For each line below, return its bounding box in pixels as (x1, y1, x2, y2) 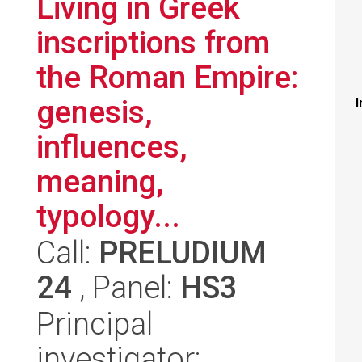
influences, (36, 128, 187, 165)
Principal (36, 305, 153, 342)
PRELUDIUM (99, 234, 267, 271)
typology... (36, 198, 180, 234)
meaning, (36, 163, 164, 200)
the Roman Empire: (36, 59, 298, 95)
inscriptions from (36, 24, 270, 61)
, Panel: (72, 269, 180, 305)
